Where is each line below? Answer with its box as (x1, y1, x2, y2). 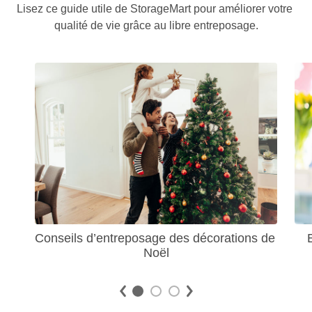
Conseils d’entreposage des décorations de (35, 231, 275, 245)
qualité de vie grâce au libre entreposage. (54, 19, 258, 31)
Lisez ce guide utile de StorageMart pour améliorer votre (17, 2, 292, 15)
